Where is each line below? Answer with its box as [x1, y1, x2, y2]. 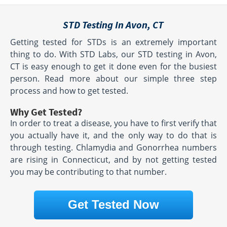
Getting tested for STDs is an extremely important [10, 36, 217, 48]
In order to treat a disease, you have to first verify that [10, 118, 217, 129]
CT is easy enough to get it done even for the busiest [10, 61, 217, 72]
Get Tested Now [67, 198, 159, 212]
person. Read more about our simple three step [10, 73, 217, 85]
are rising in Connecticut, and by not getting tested [10, 154, 217, 166]
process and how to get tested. [10, 85, 128, 97]
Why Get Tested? [10, 105, 82, 119]
